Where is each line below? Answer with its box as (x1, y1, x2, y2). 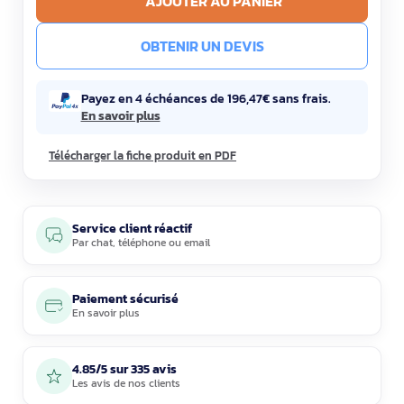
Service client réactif (72, 219, 192, 238)
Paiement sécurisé (72, 289, 179, 308)
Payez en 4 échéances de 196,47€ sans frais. (80, 88, 331, 108)
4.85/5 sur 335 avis (72, 360, 177, 379)
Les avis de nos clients (72, 375, 180, 391)
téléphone (118, 234, 166, 251)
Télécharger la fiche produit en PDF (49, 147, 236, 164)
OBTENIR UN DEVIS (140, 35, 264, 57)
